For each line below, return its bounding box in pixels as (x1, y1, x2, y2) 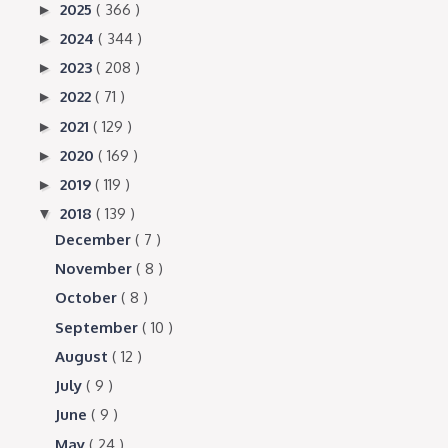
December (55, 229, 136, 249)
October (55, 288, 122, 308)
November (55, 259, 137, 279)
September (55, 317, 143, 337)
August (55, 346, 113, 366)
